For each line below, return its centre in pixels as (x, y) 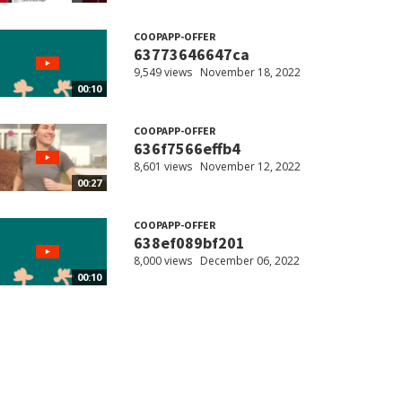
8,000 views (162, 261)
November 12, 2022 (250, 167)
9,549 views (162, 73)
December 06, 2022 (249, 261)
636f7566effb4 (187, 149)
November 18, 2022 (250, 73)
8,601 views (162, 167)
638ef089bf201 (189, 243)
